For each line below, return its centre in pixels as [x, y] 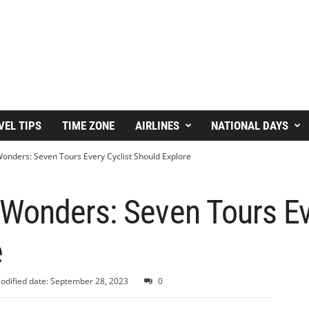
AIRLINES [157, 126]
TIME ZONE [88, 126]
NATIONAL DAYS [249, 126]
